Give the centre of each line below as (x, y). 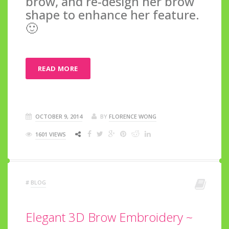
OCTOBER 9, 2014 (59, 116)
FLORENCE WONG (133, 116)
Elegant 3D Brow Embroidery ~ (109, 217)
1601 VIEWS (51, 134)
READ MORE (58, 68)
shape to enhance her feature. (112, 14)
